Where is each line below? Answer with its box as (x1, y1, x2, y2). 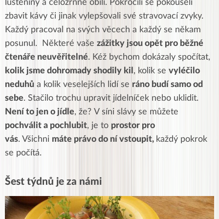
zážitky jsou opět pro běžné (97, 39, 203, 48)
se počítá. (5, 149, 42, 158)
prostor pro (111, 121, 155, 131)
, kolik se (133, 66, 169, 76)
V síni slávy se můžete (94, 108, 178, 117)
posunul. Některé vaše (5, 39, 97, 48)
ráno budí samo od (132, 80, 203, 89)
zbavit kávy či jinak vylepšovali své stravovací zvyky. (5, 12, 203, 21)
